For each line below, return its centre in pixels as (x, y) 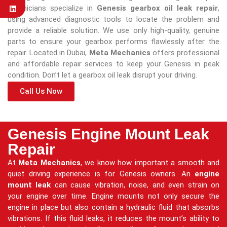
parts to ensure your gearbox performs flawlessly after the (113, 41)
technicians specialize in (52, 8)
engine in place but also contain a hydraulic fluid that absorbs (113, 207)
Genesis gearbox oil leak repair (157, 8)
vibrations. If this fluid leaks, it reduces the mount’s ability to (113, 219)
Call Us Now (41, 91)
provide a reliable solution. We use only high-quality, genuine (113, 30)
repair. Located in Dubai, (48, 52)
